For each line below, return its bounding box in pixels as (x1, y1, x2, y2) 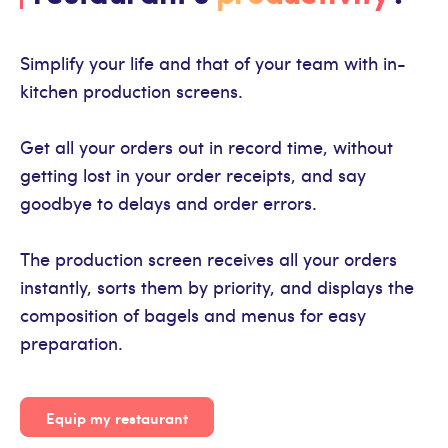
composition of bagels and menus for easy (20, 302, 366, 328)
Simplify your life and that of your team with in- (20, 50, 406, 76)
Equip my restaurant (46, 406, 188, 428)
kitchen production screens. (20, 78, 243, 104)
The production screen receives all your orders (20, 246, 397, 272)
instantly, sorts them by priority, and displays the (20, 274, 414, 300)
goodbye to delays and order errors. (20, 190, 317, 216)
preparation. (20, 330, 123, 356)
